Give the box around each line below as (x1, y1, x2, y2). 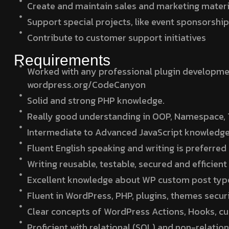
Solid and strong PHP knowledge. (27, 93, 165, 107)
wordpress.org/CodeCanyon (27, 77, 146, 91)
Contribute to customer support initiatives (27, 30, 207, 44)
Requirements (14, 51, 110, 68)
